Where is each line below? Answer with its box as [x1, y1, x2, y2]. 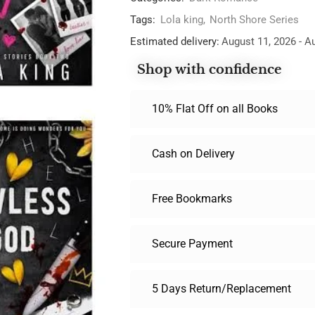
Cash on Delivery [152, 147, 235, 160]
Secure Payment [152, 237, 233, 250]
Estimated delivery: [130, 35, 219, 48]
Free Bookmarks [152, 192, 232, 205]
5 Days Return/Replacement [152, 282, 291, 295]
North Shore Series [210, 13, 299, 26]
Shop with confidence [137, 62, 282, 77]
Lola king [160, 13, 203, 26]
